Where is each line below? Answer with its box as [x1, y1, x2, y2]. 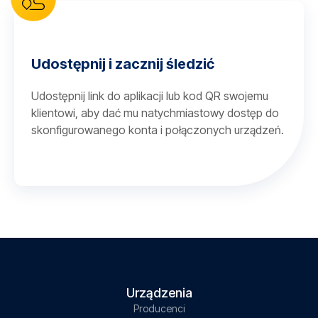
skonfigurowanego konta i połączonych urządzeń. [31, 123, 284, 137]
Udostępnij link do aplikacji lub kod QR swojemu [31, 89, 268, 103]
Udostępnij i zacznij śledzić [31, 55, 214, 72]
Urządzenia [126, 285, 192, 300]
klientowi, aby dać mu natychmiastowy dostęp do [31, 106, 279, 120]
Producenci [133, 302, 185, 314]
